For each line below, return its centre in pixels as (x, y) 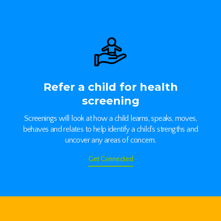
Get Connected (110, 159)
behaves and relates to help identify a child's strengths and (110, 129)
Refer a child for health (110, 87)
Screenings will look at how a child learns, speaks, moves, (110, 118)
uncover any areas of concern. (110, 140)
